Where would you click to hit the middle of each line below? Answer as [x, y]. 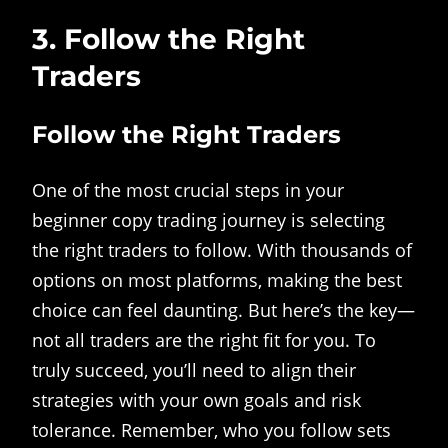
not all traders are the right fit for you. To [204, 339]
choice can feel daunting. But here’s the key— [223, 309]
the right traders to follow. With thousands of [222, 249]
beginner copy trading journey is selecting [208, 219]
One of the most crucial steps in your [188, 189]
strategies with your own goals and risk [196, 399]
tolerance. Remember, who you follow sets [211, 429]
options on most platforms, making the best [217, 279]
